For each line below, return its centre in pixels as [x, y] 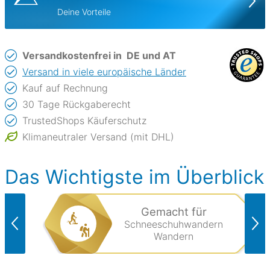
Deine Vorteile [84, 12]
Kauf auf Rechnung [65, 88]
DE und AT [151, 55]
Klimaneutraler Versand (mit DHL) [98, 137]
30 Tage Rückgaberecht [77, 104]
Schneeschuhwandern [174, 224]
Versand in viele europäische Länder [104, 71]
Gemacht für [174, 212]
